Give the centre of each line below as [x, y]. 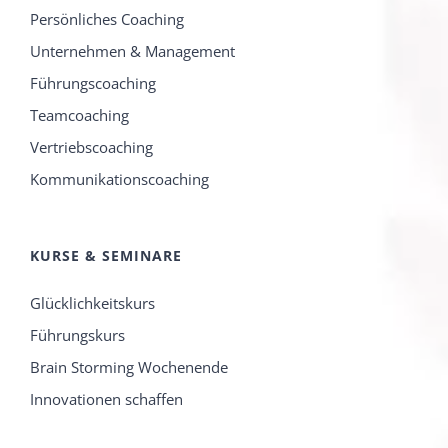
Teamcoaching [79, 115]
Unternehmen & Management [132, 51]
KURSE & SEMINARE [106, 256]
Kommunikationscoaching [119, 179]
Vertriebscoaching [91, 147]
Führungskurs [77, 335]
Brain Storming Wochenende [129, 367]
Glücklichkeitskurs [92, 303]
